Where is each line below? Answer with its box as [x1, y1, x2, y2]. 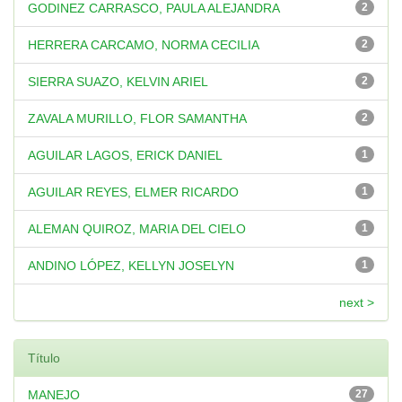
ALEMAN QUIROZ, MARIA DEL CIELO [28, 222, 246, 236]
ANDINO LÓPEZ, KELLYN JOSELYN [28, 258, 234, 273]
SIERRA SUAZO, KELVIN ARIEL [28, 74, 208, 89]
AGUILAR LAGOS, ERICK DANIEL [28, 148, 223, 162]
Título [28, 351, 60, 365]
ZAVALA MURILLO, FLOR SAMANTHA [28, 111, 247, 126]
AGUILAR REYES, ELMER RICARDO [28, 185, 239, 199]
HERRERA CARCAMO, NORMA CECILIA [28, 38, 259, 52]
